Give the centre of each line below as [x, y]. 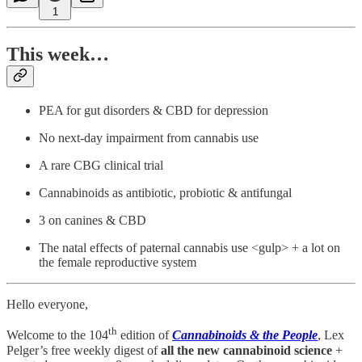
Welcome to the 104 [57, 335]
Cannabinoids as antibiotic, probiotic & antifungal [165, 193]
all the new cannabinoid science [246, 350]
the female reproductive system [118, 263]
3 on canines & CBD [93, 221]
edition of [145, 335]
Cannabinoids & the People [245, 335]
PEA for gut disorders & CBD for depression [154, 111]
